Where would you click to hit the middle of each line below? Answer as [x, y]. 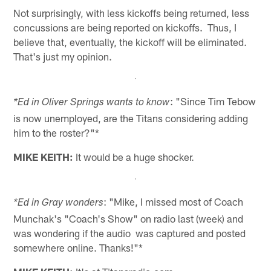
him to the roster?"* [57, 133]
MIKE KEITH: [44, 157]
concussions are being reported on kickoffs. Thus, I [125, 28]
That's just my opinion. [63, 57]
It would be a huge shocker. [134, 157]
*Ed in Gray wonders [59, 204]
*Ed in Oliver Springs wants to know [92, 103]
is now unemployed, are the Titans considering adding [131, 118]
